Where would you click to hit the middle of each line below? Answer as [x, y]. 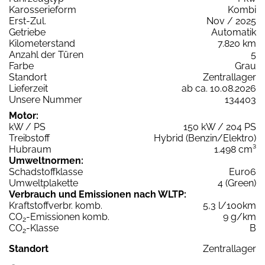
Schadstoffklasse [46, 172]
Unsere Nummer [46, 100]
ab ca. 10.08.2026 [219, 89]
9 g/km [240, 217]
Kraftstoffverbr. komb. [56, 206]
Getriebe [27, 33]
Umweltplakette [43, 183]
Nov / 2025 [231, 21]
